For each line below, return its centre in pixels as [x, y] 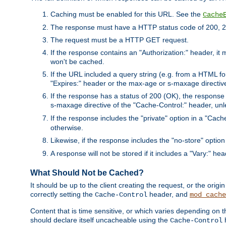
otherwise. [67, 127]
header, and [168, 194]
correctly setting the [63, 194]
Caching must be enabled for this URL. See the [127, 14]
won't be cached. [77, 61]
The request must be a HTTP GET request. [120, 40]
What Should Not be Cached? [87, 173]
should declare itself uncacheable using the [100, 220]
